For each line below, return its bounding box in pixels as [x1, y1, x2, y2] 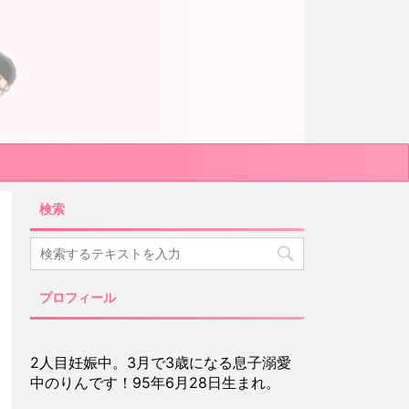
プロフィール [39, 290, 116, 305]
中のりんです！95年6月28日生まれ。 [30, 373, 280, 392]
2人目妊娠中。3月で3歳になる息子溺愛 [30, 353, 291, 372]
